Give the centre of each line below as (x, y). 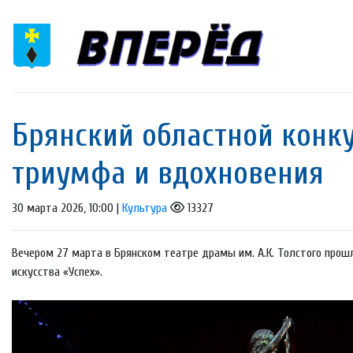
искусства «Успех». (57, 272)
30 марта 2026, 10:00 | (67, 208)
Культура (145, 208)
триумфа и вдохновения (168, 174)
